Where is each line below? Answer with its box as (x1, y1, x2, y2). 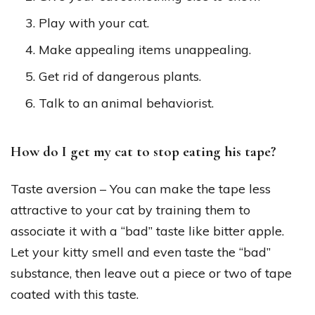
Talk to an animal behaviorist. (39, 95, 214, 112)
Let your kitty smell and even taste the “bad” (11, 243, 271, 260)
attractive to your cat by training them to (11, 201, 250, 218)
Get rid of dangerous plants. (39, 68, 201, 85)
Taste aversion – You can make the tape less (11, 180, 271, 197)
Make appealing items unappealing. (39, 41, 251, 58)
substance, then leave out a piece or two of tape (11, 264, 292, 281)
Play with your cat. (39, 15, 149, 32)
